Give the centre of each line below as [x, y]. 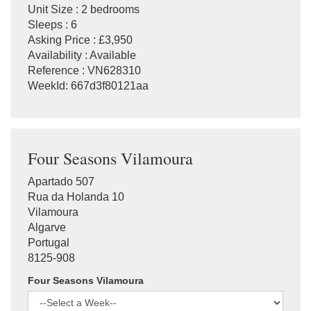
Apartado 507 [61, 181]
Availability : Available [82, 55]
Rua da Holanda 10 [76, 196]
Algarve [47, 227]
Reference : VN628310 [84, 70]
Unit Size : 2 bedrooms [84, 9]
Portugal [49, 242]
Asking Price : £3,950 [80, 40]
